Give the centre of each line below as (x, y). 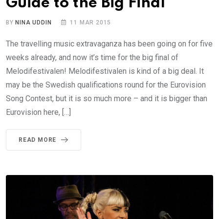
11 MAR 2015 (91, 22)
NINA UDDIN (33, 22)
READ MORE (38, 140)
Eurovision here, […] (38, 112)
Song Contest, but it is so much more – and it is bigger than (107, 98)
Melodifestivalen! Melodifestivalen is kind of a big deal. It (105, 71)
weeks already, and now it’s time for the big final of (92, 57)
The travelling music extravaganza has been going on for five (109, 44)
